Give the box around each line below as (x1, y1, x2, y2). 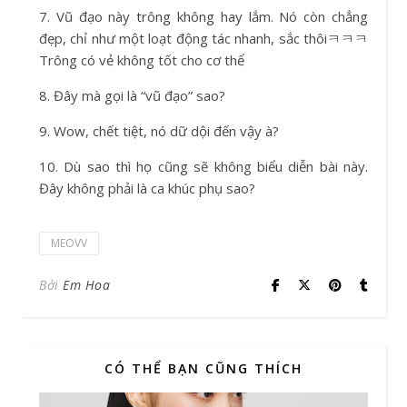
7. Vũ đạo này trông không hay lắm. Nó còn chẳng (39, 6, 368, 25)
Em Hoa (63, 275, 110, 293)
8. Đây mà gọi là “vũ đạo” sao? (39, 85, 225, 104)
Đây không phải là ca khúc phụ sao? (39, 178, 255, 197)
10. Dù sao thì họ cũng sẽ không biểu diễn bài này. (39, 156, 368, 175)
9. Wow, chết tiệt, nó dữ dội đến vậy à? (39, 121, 279, 140)
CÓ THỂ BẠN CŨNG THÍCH (104, 359, 303, 377)
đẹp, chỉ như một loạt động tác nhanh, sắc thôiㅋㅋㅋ (39, 28, 368, 47)
